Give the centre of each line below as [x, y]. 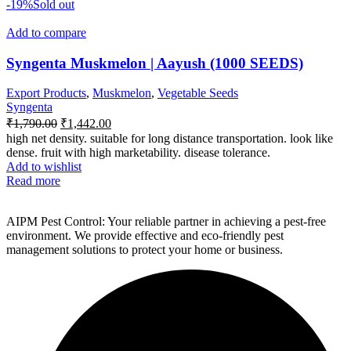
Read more [33, 181]
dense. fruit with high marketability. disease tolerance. [138, 153]
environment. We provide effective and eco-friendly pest [145, 236]
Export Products [46, 93]
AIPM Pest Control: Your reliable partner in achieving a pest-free [166, 222]
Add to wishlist [44, 167]
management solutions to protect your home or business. [145, 250]
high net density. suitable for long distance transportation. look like [170, 139]
